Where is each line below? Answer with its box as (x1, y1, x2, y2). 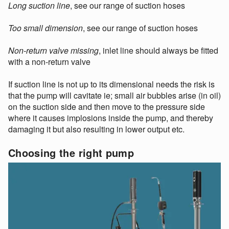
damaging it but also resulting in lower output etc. (8, 123, 185, 135)
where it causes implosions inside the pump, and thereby (8, 111, 213, 124)
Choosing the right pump (8, 145, 134, 160)
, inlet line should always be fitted (99, 44, 218, 56)
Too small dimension (8, 21, 83, 34)
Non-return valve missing (8, 44, 99, 56)
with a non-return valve (8, 55, 90, 67)
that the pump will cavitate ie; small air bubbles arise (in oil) (8, 89, 221, 101)
